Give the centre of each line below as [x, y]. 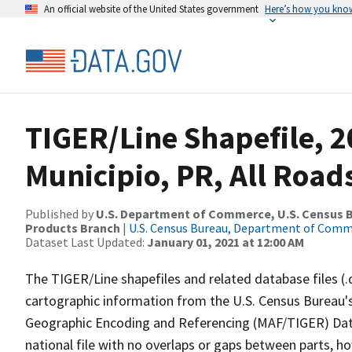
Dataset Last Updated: [86, 242]
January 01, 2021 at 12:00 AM [225, 242]
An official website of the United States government [151, 9]
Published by [60, 214]
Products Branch [73, 228]
